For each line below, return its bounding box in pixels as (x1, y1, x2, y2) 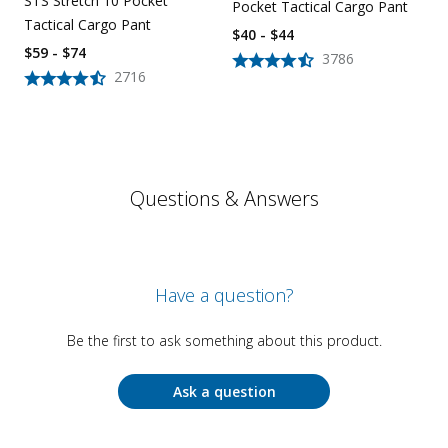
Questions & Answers (129, 185, 319, 213)
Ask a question (172, 382, 276, 402)
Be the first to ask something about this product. (66, 331, 382, 351)
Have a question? (154, 283, 294, 308)
